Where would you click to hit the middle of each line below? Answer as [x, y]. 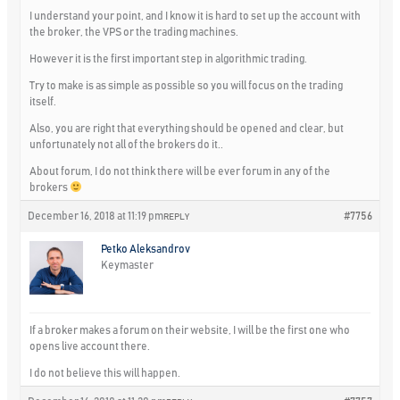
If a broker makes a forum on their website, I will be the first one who [190, 330]
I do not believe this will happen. [105, 373]
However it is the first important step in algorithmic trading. [169, 58]
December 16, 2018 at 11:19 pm [96, 216]
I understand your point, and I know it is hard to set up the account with [196, 16]
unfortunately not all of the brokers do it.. [127, 144]
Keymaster [128, 265]
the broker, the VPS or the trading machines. [134, 32]
